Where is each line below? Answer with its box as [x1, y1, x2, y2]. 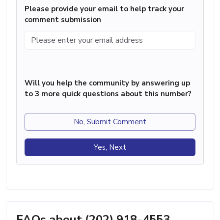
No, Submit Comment [74, 116, 146, 127]
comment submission [25, 14, 101, 25]
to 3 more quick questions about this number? [25, 88, 192, 99]
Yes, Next [94, 142, 126, 152]
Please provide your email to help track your [25, 3, 184, 14]
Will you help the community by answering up [25, 78, 190, 88]
